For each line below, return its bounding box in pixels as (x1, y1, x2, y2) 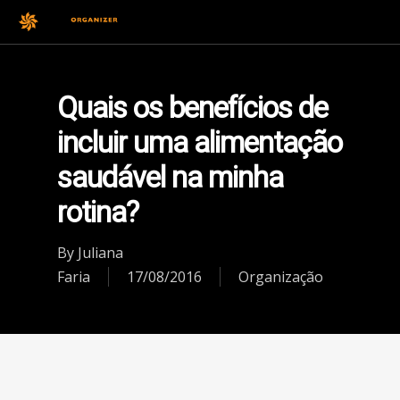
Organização (238, 267, 323, 287)
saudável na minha (57, 161, 283, 195)
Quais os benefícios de (57, 91, 328, 125)
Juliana (78, 243, 123, 262)
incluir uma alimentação (57, 126, 342, 160)
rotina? (57, 196, 138, 229)
